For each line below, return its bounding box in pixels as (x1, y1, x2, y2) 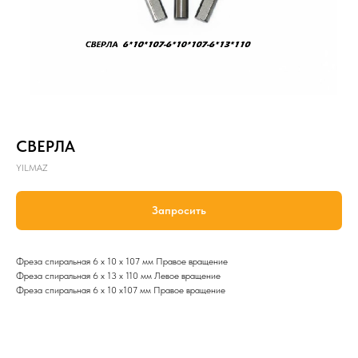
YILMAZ (16, 162, 48, 173)
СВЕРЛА (16, 137, 75, 156)
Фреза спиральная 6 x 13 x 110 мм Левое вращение (16, 270, 221, 282)
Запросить (152, 204, 206, 217)
